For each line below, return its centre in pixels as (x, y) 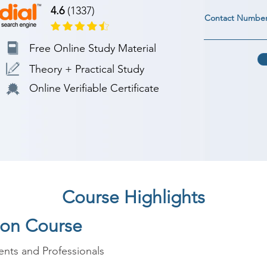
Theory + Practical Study (87, 69)
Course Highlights (133, 197)
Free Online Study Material (93, 48)
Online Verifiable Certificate (94, 88)
